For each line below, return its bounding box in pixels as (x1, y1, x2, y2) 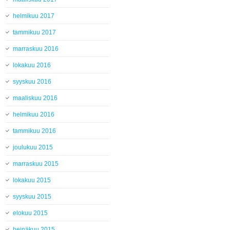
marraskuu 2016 (13, 45, 59, 53)
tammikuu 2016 (13, 127, 56, 135)
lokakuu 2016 (13, 62, 51, 69)
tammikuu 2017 (13, 29, 56, 36)
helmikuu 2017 (13, 12, 55, 20)
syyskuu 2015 (13, 193, 52, 201)
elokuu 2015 (13, 209, 48, 217)
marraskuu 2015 (13, 160, 59, 168)
